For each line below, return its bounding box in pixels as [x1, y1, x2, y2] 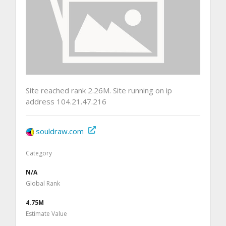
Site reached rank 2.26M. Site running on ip [26, 85, 172, 95]
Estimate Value [26, 209, 67, 218]
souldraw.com [36, 126, 84, 136]
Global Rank [26, 179, 60, 188]
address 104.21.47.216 [26, 96, 106, 106]
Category [26, 148, 52, 157]
